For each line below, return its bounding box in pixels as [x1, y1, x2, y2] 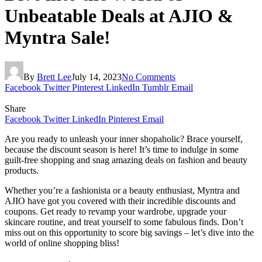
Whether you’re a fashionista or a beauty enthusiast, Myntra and [5, 185, 240, 195]
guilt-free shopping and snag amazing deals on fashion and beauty [5, 154, 247, 165]
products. [5, 165, 41, 175]
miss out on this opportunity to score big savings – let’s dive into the [5, 227, 254, 237]
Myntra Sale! [5, 27, 111, 49]
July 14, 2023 [71, 71, 122, 82]
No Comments [122, 71, 175, 82]
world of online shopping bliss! [5, 237, 119, 248]
